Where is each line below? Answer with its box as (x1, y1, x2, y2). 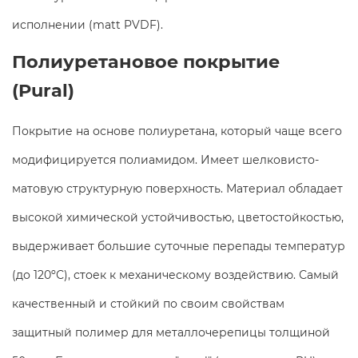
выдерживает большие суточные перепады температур (12, 238, 345, 253)
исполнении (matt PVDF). (12, 17, 163, 32)
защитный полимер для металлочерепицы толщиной (12, 324, 330, 340)
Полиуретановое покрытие (12, 50, 280, 73)
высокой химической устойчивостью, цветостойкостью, (12, 209, 344, 225)
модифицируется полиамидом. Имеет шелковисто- (12, 152, 319, 167)
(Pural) (12, 78, 74, 101)
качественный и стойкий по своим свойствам (12, 296, 284, 311)
